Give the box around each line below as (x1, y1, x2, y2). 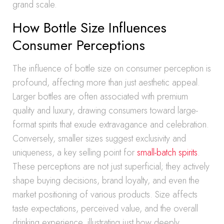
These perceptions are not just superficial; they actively (12, 160, 209, 173)
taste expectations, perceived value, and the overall (12, 202, 198, 215)
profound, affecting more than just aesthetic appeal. (12, 76, 200, 89)
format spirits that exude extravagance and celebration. (12, 118, 209, 131)
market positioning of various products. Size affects (12, 188, 197, 201)
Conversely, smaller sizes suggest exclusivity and (12, 132, 186, 145)
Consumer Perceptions (12, 35, 145, 55)
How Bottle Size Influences (12, 17, 166, 38)
